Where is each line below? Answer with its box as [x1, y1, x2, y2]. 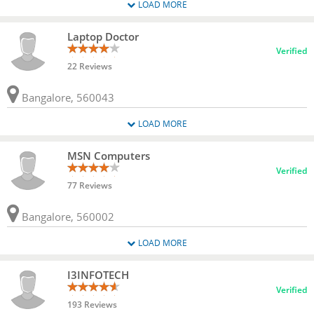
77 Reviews [67, 179, 112, 192]
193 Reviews [67, 299, 117, 311]
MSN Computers [67, 149, 151, 163]
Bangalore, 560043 [19, 90, 114, 104]
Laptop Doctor [67, 29, 139, 43]
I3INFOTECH [67, 268, 130, 282]
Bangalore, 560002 [19, 209, 114, 224]
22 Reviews [67, 60, 112, 72]
